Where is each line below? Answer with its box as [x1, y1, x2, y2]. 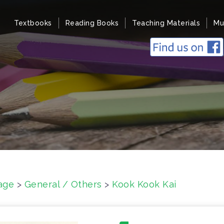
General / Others [24, 179, 102, 189]
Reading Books [65, 19, 118, 27]
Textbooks [14, 19, 52, 27]
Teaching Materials [132, 19, 200, 27]
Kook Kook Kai [112, 179, 176, 189]
